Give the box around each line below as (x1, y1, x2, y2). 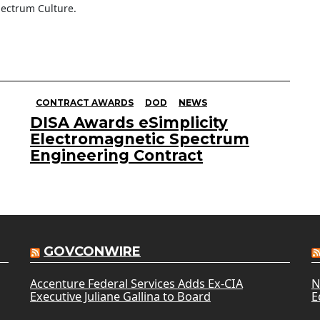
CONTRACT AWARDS (36, 97, 134, 109)
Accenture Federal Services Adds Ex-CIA (29, 276, 243, 292)
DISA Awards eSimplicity (30, 114, 228, 132)
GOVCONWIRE (43, 244, 141, 260)
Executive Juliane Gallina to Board (29, 289, 211, 305)
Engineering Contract (30, 146, 203, 165)
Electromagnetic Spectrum (30, 130, 249, 149)
